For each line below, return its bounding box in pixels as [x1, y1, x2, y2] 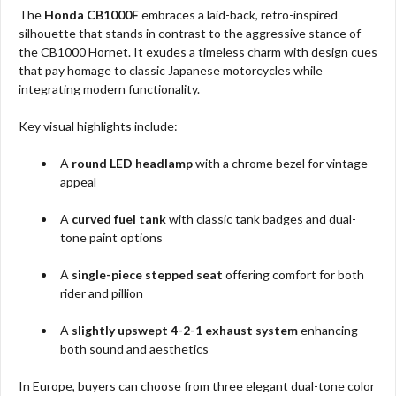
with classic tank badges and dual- [166, 211, 357, 227]
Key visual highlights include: [19, 118, 178, 134]
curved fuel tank [72, 211, 167, 227]
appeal [60, 174, 97, 190]
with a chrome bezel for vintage [193, 156, 369, 171]
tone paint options [60, 230, 164, 246]
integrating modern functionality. [19, 81, 200, 97]
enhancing [298, 323, 359, 339]
